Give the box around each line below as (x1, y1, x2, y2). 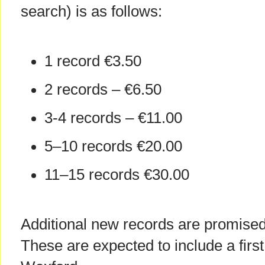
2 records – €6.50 (44, 81, 161, 98)
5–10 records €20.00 (44, 138, 182, 155)
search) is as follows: (21, 3, 162, 20)
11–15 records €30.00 (44, 166, 189, 183)
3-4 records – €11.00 (44, 109, 182, 127)
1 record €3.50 (44, 53, 141, 70)
